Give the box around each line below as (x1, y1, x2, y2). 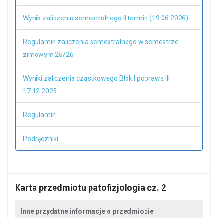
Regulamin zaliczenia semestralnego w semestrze (23, 38, 179, 46)
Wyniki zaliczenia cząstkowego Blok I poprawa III (23, 74, 170, 82)
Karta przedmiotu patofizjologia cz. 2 (15, 182, 166, 193)
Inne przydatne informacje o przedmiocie (20, 207, 154, 215)
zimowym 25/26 (23, 51, 73, 58)
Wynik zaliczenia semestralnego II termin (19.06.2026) (23, 14, 188, 22)
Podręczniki (23, 135, 58, 143)
